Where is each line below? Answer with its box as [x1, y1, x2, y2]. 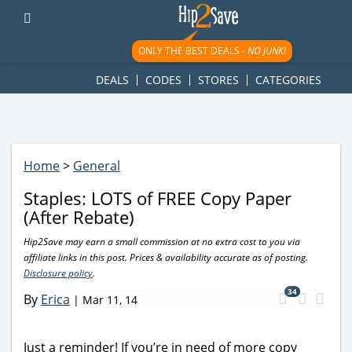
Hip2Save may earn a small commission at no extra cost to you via [24, 235, 300, 248]
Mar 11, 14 [82, 291, 137, 307]
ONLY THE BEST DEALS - [137, 44, 247, 57]
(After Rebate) [24, 205, 134, 229]
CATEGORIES [255, 72, 321, 87]
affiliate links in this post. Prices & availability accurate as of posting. [24, 251, 308, 264]
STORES [197, 72, 239, 87]
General [73, 157, 120, 174]
